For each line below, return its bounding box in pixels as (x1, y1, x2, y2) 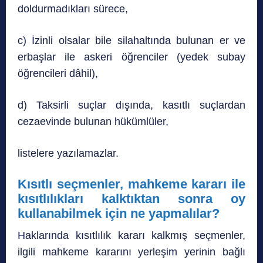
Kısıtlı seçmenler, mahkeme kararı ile (18, 176, 245, 191)
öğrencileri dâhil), (18, 67, 98, 79)
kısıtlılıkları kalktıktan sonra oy (18, 191, 245, 206)
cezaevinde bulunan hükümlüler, (18, 115, 168, 127)
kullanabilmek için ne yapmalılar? (18, 205, 220, 221)
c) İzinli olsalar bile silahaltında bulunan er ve (18, 34, 245, 46)
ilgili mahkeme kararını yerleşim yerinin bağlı (18, 245, 245, 258)
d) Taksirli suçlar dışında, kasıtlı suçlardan (18, 99, 245, 111)
